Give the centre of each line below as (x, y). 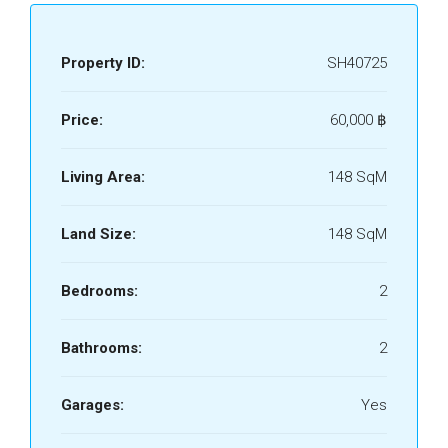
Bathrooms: (101, 348)
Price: (82, 120)
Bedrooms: (99, 291)
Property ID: (103, 63)
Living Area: (103, 177)
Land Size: (98, 234)
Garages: (92, 405)
